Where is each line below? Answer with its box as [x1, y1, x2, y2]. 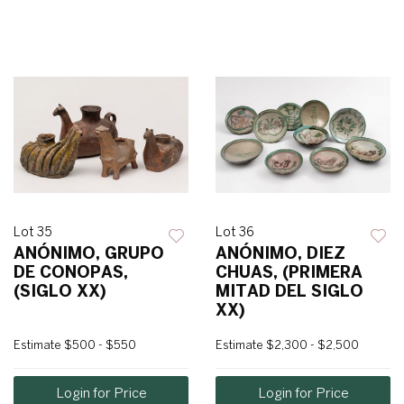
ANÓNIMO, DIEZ [216, 243, 345, 263]
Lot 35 [14, 225, 52, 240]
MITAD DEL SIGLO [216, 281, 363, 301]
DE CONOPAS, [14, 262, 128, 282]
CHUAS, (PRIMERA [216, 262, 363, 282]
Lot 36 [216, 225, 254, 240]
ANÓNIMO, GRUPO [14, 243, 164, 263]
